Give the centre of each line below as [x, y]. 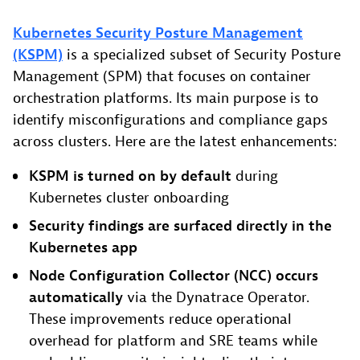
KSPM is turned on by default [130, 177]
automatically [76, 298]
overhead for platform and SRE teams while [173, 342]
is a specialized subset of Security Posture [202, 55]
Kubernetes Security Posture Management [158, 34]
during [255, 177]
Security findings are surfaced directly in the [180, 227]
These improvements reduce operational [160, 320]
